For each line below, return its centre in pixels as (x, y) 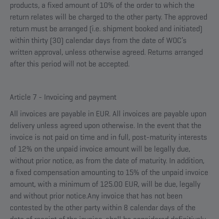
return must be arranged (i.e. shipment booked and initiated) (106, 29)
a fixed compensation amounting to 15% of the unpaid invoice (109, 172)
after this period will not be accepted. (70, 64)
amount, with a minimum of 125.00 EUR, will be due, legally (105, 184)
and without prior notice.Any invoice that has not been (96, 196)
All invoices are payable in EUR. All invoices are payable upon (108, 114)
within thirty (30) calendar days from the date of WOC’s (98, 40)
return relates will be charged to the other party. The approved (109, 17)
